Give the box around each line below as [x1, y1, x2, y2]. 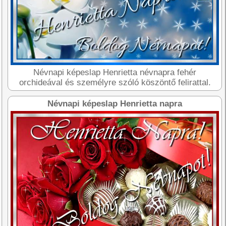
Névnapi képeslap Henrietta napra [47, 99, 183, 109]
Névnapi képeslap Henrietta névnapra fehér [33, 68, 197, 78]
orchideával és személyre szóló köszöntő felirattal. [19, 78, 211, 88]
